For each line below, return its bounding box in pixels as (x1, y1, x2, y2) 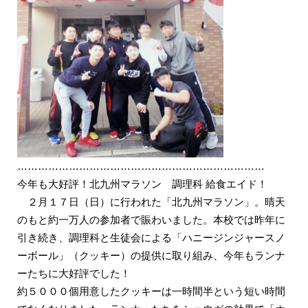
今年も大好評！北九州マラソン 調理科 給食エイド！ (17, 178, 267, 190)
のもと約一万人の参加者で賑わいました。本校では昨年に (17, 214, 285, 225)
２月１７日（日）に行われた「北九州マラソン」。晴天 (17, 196, 285, 208)
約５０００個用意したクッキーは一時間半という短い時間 (17, 285, 285, 297)
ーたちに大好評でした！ (17, 267, 131, 279)
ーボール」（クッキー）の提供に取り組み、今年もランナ (17, 250, 285, 261)
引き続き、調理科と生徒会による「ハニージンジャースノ (17, 232, 285, 243)
